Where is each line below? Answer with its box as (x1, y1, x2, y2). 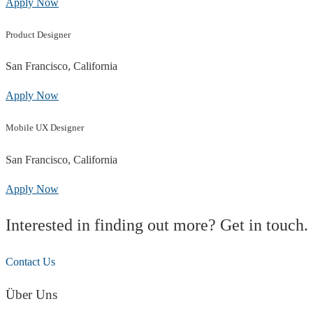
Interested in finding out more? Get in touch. (6, 216, 308, 235)
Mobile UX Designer (6, 122, 84, 133)
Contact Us (6, 256, 55, 268)
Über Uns (6, 287, 57, 303)
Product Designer (6, 29, 71, 41)
